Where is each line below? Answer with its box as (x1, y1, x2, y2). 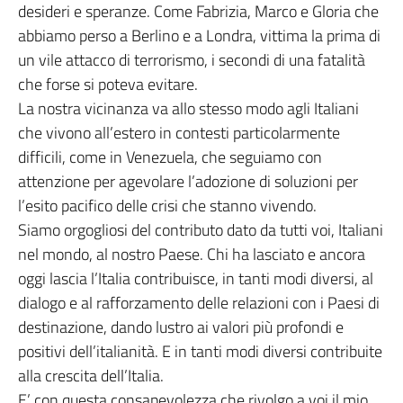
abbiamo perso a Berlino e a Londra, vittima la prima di (18, 23, 381, 48)
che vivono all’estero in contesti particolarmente (18, 121, 340, 145)
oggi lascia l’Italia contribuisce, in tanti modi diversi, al (18, 266, 373, 291)
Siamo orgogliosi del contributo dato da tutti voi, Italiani (18, 218, 383, 242)
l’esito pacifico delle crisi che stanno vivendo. (18, 193, 317, 218)
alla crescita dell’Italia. (18, 363, 164, 388)
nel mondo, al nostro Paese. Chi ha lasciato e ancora (18, 242, 365, 266)
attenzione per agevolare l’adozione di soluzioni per (18, 169, 358, 193)
